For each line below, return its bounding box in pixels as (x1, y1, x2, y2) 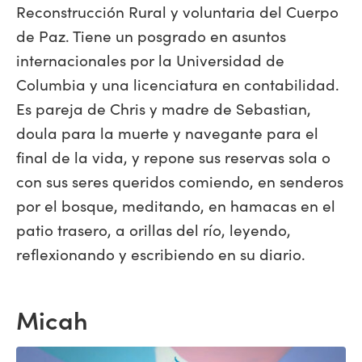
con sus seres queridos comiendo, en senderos (16, 170, 343, 192)
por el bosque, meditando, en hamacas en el (16, 194, 335, 216)
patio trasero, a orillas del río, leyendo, (16, 218, 291, 240)
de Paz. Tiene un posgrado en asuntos (16, 24, 286, 46)
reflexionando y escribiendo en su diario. (16, 242, 305, 264)
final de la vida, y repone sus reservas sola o (16, 145, 330, 167)
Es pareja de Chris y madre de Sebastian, (16, 97, 311, 119)
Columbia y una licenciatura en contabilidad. (16, 73, 339, 95)
